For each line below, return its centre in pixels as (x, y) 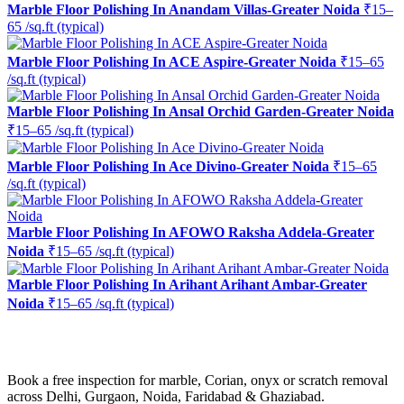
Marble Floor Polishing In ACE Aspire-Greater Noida (172, 61)
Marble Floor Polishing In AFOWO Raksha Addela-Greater (191, 232)
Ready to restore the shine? (133, 342)
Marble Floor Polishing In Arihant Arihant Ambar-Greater (187, 284)
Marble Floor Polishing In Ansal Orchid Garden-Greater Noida (201, 111)
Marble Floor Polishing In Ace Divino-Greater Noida (168, 166)
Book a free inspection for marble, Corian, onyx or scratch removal (197, 381)
